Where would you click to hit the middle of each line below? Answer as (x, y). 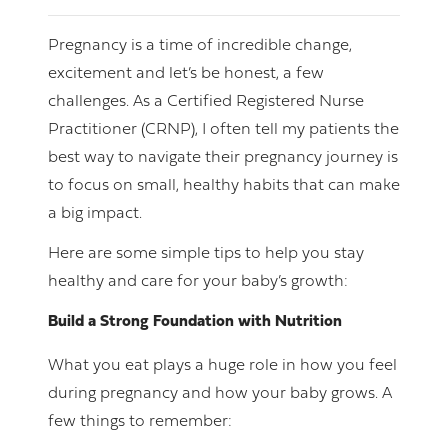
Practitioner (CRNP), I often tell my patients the (223, 130)
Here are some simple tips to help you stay (206, 254)
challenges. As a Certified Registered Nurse (206, 102)
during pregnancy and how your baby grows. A (220, 394)
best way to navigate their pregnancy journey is (223, 158)
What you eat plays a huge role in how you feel (222, 366)
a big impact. (95, 214)
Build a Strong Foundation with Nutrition (195, 322)
